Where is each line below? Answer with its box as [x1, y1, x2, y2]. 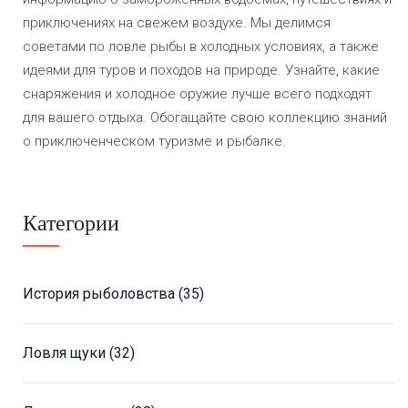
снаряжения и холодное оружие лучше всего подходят [23, 86, 372, 103]
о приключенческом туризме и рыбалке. [23, 133, 286, 150]
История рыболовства [23, 285, 178, 303]
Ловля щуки [23, 344, 109, 362]
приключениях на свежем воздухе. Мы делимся [23, 15, 331, 32]
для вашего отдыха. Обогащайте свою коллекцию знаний [23, 109, 387, 127]
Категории [23, 209, 119, 237]
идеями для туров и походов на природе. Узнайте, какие [23, 62, 380, 79]
